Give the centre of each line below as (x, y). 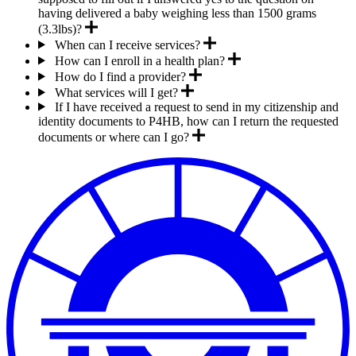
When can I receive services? (127, 44)
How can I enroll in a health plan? (139, 60)
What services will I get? (116, 92)
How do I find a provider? (120, 76)
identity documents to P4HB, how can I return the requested (188, 121)
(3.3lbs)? (60, 29)
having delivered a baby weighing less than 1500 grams (177, 13)
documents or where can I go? (114, 137)
